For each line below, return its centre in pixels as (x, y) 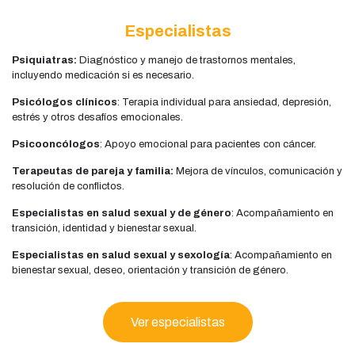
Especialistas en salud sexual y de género (122, 213)
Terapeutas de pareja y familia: (93, 171)
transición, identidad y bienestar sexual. (104, 228)
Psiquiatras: (46, 60)
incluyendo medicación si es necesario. (103, 75)
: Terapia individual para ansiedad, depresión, (224, 102)
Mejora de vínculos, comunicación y (258, 171)
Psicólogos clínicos (65, 102)
